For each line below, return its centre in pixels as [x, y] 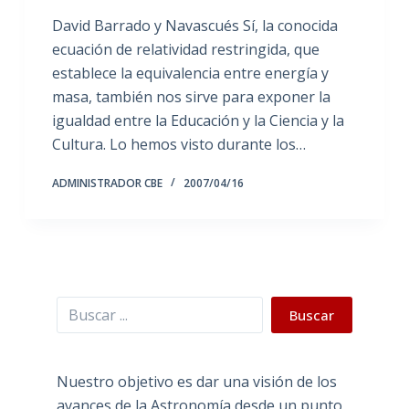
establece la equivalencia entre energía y [190, 73]
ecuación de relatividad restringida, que [185, 49]
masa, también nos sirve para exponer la [191, 96]
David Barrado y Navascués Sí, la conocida [194, 25]
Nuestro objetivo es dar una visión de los [196, 381]
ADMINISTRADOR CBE [107, 183]
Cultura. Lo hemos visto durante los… [178, 144]
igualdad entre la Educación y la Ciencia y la [198, 120]
